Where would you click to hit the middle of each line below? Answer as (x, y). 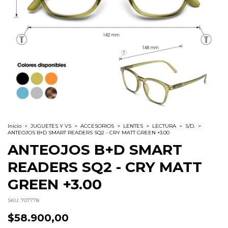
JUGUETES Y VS (51, 126)
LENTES (133, 126)
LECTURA (164, 126)
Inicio (15, 126)
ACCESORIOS (97, 126)
